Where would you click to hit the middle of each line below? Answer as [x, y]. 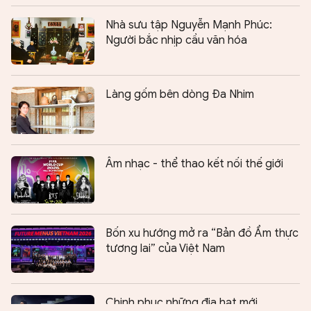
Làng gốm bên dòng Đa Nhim [180, 95]
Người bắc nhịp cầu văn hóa [176, 41]
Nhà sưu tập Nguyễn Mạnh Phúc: [189, 25]
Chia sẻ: [28, 289]
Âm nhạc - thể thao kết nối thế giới [194, 164]
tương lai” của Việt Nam [165, 249]
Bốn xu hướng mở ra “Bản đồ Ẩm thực [202, 234]
